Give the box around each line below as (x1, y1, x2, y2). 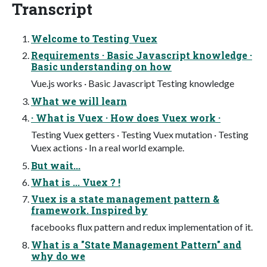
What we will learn (31, 94, 127, 107)
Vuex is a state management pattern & (31, 192, 219, 205)
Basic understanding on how (31, 60, 172, 73)
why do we (31, 249, 85, 262)
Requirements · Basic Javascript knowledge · (31, 48, 252, 61)
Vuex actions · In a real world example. (31, 141, 184, 153)
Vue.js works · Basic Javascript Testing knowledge (31, 77, 234, 89)
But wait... (31, 159, 80, 172)
